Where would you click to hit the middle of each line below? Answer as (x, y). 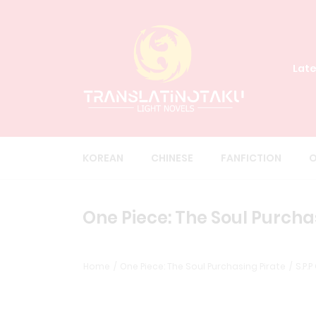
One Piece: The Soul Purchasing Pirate (203, 267)
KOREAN (103, 158)
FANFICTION (251, 158)
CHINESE (172, 158)
